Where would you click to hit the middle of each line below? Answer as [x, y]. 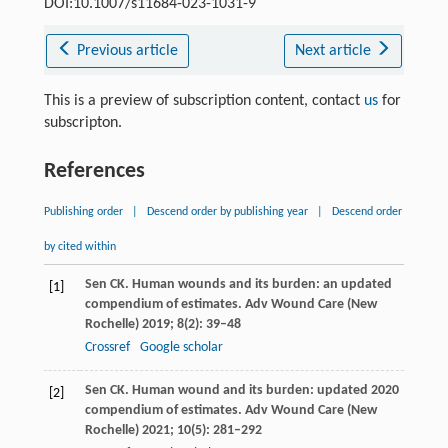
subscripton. [82, 122]
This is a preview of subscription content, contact [203, 100]
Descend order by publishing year [227, 211]
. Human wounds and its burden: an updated [258, 284]
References [94, 171]
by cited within [79, 246]
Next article [334, 50]
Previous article [128, 50]
